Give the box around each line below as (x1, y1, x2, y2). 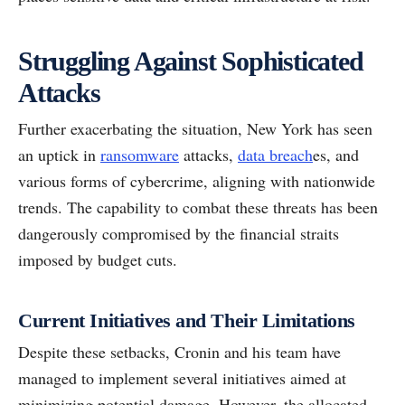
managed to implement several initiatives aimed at (18, 367, 346, 390)
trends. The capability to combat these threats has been (18, 196, 378, 219)
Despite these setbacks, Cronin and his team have (18, 341, 341, 363)
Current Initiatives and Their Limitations (18, 309, 355, 333)
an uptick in (18, 144, 100, 166)
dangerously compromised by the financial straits (18, 222, 339, 245)
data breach (238, 144, 313, 166)
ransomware (100, 144, 179, 166)
